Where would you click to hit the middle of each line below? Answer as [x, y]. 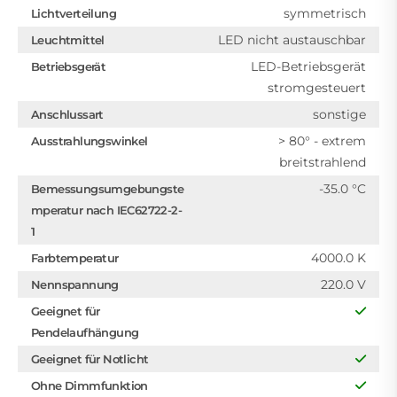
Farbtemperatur [75, 258]
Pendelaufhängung [85, 332]
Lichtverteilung [74, 13]
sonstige [339, 114]
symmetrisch [325, 13]
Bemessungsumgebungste [108, 189]
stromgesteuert [317, 88]
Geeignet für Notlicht [90, 359]
